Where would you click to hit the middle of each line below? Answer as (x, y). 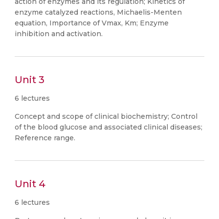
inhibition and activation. (59, 34)
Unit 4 (30, 184)
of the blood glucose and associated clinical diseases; (109, 127)
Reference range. (45, 138)
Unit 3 (30, 80)
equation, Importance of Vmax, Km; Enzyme (92, 23)
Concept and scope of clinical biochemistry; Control (106, 116)
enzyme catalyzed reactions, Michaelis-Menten (98, 12)
